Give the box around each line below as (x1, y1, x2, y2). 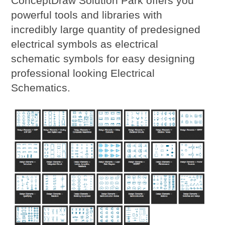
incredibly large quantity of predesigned (11, 24, 201, 36)
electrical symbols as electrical (11, 38, 159, 50)
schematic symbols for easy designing (11, 53, 195, 65)
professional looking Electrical (11, 67, 155, 79)
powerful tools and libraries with (11, 9, 163, 21)
